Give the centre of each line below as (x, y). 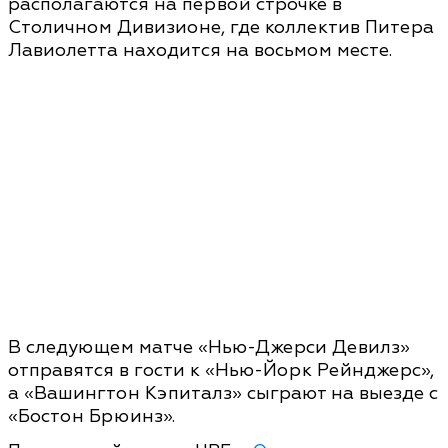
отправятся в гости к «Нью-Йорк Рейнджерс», (221, 370)
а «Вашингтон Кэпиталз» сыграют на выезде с (223, 393)
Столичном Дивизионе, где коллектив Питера (221, 27)
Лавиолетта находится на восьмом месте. (200, 50)
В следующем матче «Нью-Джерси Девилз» (209, 347)
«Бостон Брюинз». (91, 416)
